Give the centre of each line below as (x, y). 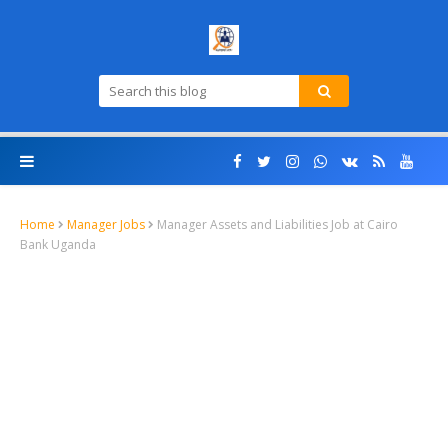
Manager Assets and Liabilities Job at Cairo (277, 224)
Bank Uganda (58, 245)
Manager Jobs (106, 224)
